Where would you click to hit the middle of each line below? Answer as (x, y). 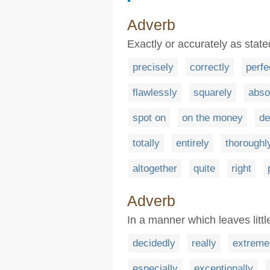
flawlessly (155, 93)
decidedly (154, 243)
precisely (153, 67)
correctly (210, 67)
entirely (193, 143)
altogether (155, 168)
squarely (213, 93)
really (204, 243)
